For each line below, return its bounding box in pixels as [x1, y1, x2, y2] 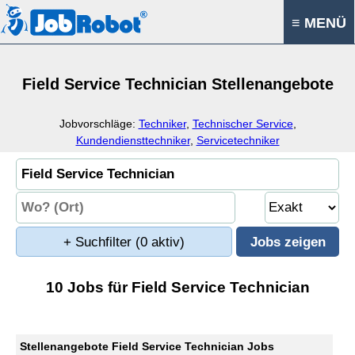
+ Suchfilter [63, 235, 136, 250]
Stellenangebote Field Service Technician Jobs [20, 340, 274, 353]
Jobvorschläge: [59, 117, 139, 130]
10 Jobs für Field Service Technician [45, 279, 310, 296]
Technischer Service [192, 117, 293, 130]
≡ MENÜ [292, 15, 346, 31]
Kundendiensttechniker [75, 134, 190, 147]
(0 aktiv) [136, 235, 185, 250]
